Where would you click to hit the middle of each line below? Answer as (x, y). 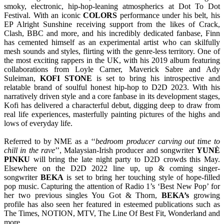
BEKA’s (175, 195)
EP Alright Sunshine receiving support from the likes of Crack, (112, 24)
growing (205, 195)
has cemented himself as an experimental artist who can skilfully (112, 42)
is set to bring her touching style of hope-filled (142, 177)
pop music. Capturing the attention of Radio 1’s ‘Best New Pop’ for (112, 186)
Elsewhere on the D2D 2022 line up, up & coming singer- (112, 168)
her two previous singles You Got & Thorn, (83, 195)
